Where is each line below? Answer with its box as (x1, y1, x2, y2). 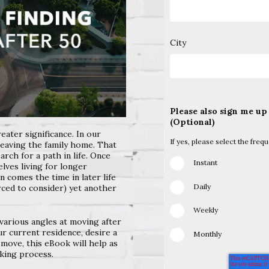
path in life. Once (43, 150, 110, 161)
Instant (193, 157, 218, 167)
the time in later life (35, 171, 116, 183)
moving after (70, 216, 121, 227)
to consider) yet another (17, 182, 116, 193)
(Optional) (170, 116, 216, 128)
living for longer (21, 160, 87, 172)
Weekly (193, 205, 219, 215)
